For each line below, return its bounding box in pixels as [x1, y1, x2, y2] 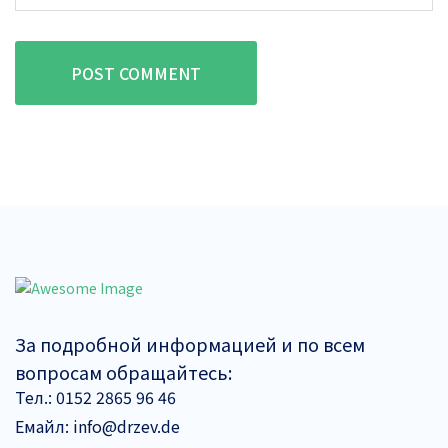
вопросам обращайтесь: [15, 359, 232, 386]
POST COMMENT [71, 61, 201, 86]
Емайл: [15, 414, 69, 439]
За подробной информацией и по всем [15, 331, 365, 358]
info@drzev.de [69, 414, 180, 439]
